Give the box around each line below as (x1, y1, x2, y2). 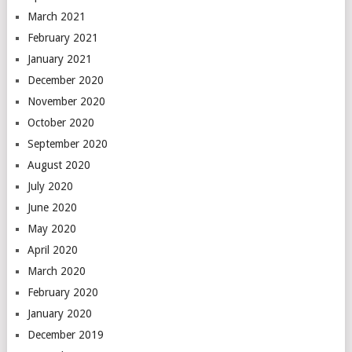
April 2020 (27, 243, 78, 256)
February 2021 (27, 31, 98, 44)
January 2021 (27, 52, 92, 65)
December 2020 (27, 73, 104, 86)
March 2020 (27, 264, 86, 277)
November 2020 (27, 94, 105, 108)
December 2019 (27, 328, 104, 341)
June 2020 (27, 200, 77, 214)
